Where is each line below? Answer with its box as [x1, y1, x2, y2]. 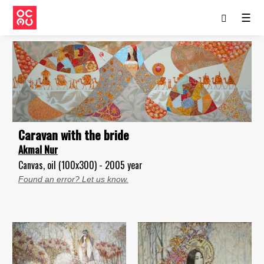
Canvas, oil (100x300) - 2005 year [18, 157, 143, 172]
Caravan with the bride [18, 125, 129, 144]
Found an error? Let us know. [18, 174, 128, 184]
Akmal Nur [18, 142, 58, 157]
